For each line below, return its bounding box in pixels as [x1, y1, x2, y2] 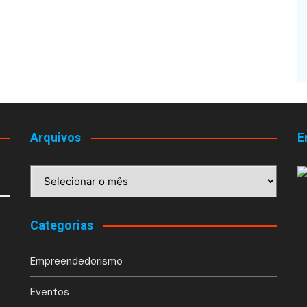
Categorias [30, 218, 93, 233]
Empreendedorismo [30, 254, 123, 269]
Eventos [30, 285, 69, 299]
